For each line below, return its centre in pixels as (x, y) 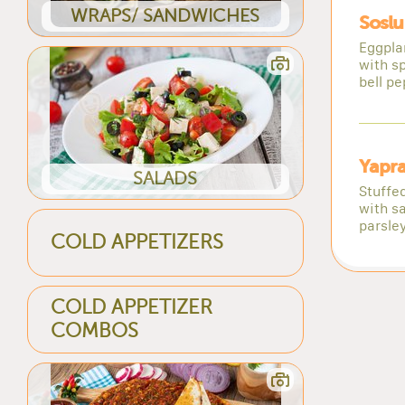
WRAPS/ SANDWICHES (165, 15)
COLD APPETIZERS (137, 243)
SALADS (165, 178)
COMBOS (95, 331)
